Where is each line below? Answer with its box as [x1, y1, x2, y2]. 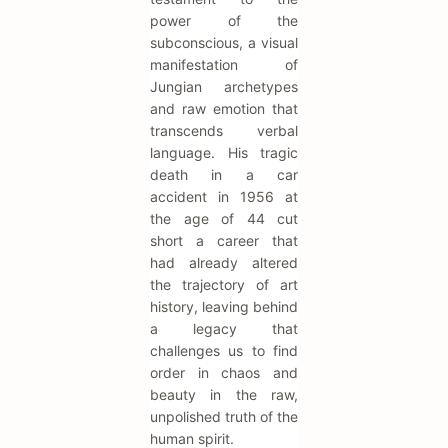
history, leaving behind [150, 298, 298, 316]
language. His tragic [150, 144, 298, 162]
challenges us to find [150, 342, 298, 360]
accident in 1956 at [150, 188, 298, 206]
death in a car [150, 166, 298, 184]
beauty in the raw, [150, 386, 298, 404]
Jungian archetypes [150, 78, 298, 96]
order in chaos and [150, 364, 298, 382]
